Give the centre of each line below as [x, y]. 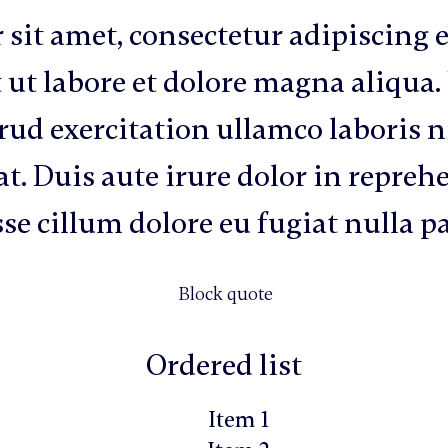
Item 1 [239, 419]
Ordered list [223, 365]
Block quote [225, 294]
